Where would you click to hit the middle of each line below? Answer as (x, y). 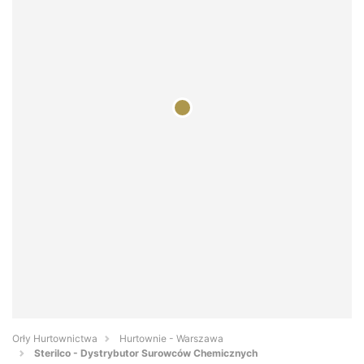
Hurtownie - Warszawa (171, 339)
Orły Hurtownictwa (55, 339)
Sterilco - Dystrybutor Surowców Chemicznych (146, 353)
